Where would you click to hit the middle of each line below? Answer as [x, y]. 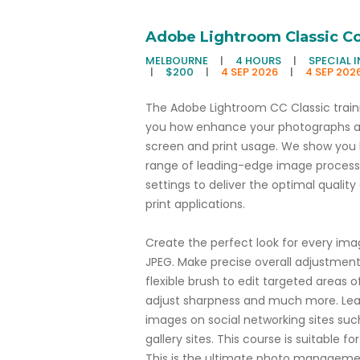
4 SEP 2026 [249, 72]
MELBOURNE [178, 61]
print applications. [195, 204]
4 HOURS [259, 61]
